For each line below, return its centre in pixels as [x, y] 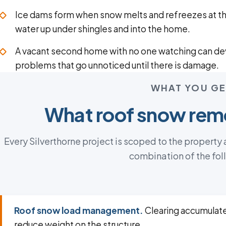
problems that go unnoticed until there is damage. [117, 65]
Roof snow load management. [79, 211]
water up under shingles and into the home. [103, 29]
